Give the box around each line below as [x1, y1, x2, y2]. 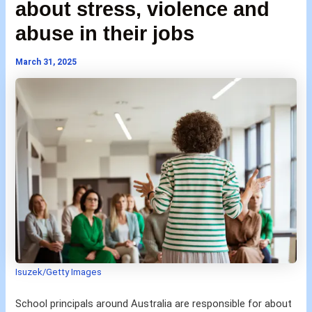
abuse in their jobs [15, 22, 195, 45]
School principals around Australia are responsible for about [15, 297, 292, 311]
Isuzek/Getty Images [15, 267, 102, 278]
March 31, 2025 [15, 56, 77, 67]
